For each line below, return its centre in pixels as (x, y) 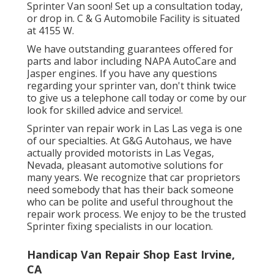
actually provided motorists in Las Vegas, (120, 153)
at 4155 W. (50, 31)
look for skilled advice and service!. (105, 110)
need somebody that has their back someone (130, 190)
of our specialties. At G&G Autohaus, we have (129, 141)
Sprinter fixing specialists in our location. (120, 227)
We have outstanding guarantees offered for (130, 49)
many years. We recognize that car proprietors (134, 178)
